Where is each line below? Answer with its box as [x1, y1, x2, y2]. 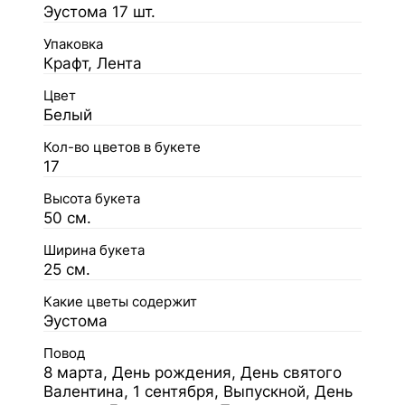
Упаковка [43, 35, 103, 52]
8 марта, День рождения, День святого [43, 363, 342, 381]
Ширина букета [43, 241, 145, 259]
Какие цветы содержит [43, 293, 197, 310]
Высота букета [43, 190, 140, 207]
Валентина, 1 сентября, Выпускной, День [43, 381, 353, 400]
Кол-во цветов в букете [43, 138, 201, 155]
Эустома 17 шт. [43, 2, 155, 21]
